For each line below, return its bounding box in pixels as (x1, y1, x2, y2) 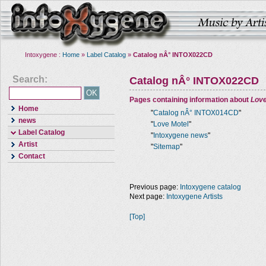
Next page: (129, 192, 166, 201)
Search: (12, 74, 47, 84)
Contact (18, 152, 45, 161)
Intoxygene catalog (180, 183, 241, 191)
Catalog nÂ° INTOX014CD (153, 109, 239, 117)
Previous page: (129, 183, 180, 191)
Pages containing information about (129, 96, 251, 104)
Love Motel (153, 120, 189, 128)
